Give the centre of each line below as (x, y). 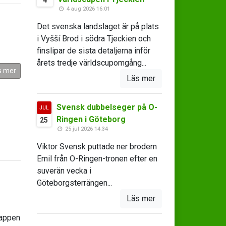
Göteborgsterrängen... (74, 183)
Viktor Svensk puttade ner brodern (97, 147)
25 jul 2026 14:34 (86, 129)
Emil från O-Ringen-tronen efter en (97, 159)
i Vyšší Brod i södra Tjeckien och (94, 39)
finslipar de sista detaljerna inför (93, 51)
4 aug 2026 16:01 (87, 9)
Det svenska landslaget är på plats (98, 26)
